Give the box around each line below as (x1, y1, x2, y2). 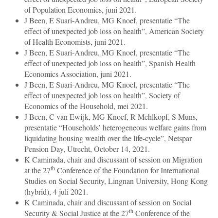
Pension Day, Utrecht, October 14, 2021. (24, 144, 150, 154)
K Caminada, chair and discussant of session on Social (24, 197, 191, 208)
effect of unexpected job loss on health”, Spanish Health (24, 58, 196, 69)
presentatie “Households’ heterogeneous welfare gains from (24, 122, 206, 133)
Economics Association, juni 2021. (24, 69, 131, 79)
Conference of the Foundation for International (55, 165, 199, 176)
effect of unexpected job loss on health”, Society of (24, 90, 180, 101)
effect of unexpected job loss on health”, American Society (24, 26, 204, 36)
